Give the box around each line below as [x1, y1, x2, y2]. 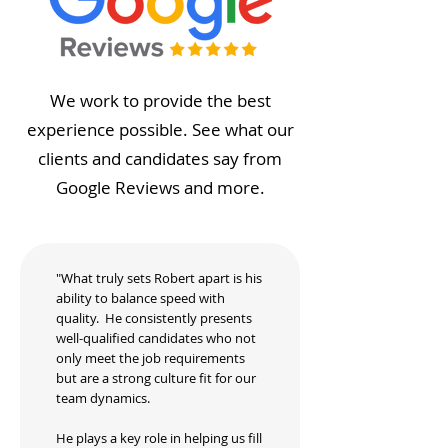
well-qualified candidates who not [56, 329, 256, 347]
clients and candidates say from [38, 147, 282, 170]
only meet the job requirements [56, 349, 245, 367]
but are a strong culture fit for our [56, 369, 256, 387]
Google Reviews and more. [55, 176, 265, 199]
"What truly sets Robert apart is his [56, 269, 262, 287]
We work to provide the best [49, 89, 271, 112]
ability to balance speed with [56, 289, 225, 307]
